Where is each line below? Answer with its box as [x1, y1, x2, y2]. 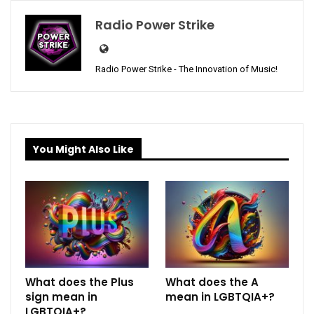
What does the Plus [25, 274, 134, 289]
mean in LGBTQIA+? [165, 289, 275, 304]
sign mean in [25, 289, 97, 304]
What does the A [165, 274, 259, 289]
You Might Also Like [33, 142, 134, 156]
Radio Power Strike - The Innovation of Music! [95, 63, 278, 74]
